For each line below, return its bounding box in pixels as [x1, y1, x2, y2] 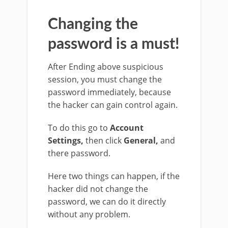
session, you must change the [48, 74, 162, 85]
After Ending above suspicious [48, 61, 163, 73]
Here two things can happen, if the [48, 170, 180, 182]
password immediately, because [48, 87, 171, 98]
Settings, [48, 135, 83, 147]
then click [83, 135, 124, 147]
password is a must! [48, 37, 179, 52]
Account [110, 122, 144, 134]
